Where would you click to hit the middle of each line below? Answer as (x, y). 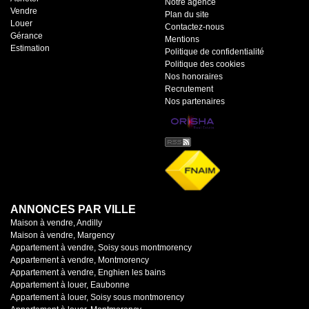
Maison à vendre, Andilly (56, 223)
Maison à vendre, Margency (62, 236)
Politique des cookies (205, 64)
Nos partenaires (195, 101)
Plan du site (187, 14)
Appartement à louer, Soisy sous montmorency (97, 298)
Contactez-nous (195, 27)
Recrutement (189, 89)
